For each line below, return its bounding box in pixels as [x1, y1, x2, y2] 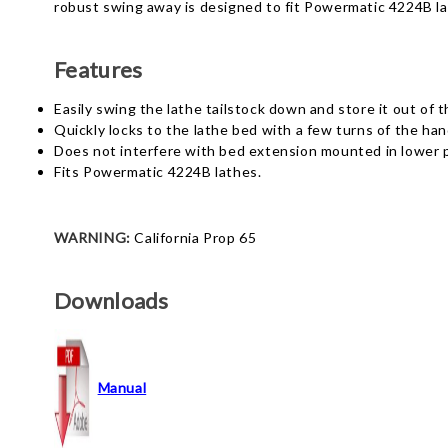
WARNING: [54, 229, 131, 246]
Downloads [54, 287, 169, 314]
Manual [97, 378, 147, 396]
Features [54, 56, 143, 83]
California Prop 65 [134, 229, 257, 246]
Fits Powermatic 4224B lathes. [54, 163, 262, 180]
